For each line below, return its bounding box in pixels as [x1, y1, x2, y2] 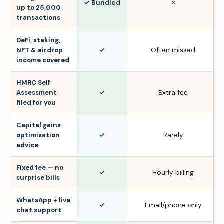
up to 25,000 [16, 3, 61, 12]
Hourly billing [152, 167, 194, 177]
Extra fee [158, 87, 188, 97]
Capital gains [16, 120, 61, 129]
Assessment [16, 88, 57, 97]
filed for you [16, 98, 56, 107]
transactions [16, 13, 60, 22]
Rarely [163, 130, 183, 139]
